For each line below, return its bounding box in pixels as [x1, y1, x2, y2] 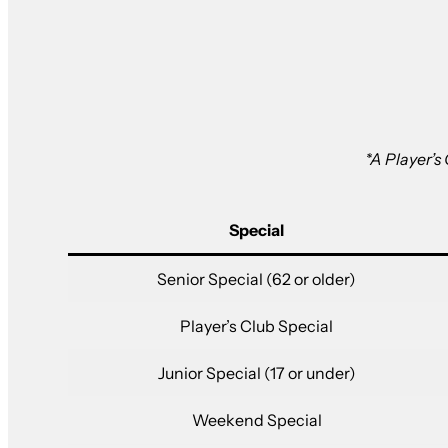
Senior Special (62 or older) [157, 269, 356, 290]
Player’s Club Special [180, 316, 333, 337]
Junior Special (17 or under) [157, 363, 356, 384]
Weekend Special [191, 410, 322, 431]
